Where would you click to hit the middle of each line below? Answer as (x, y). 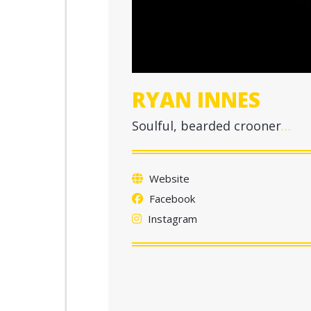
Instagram (171, 218)
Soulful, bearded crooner (206, 125)
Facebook (170, 198)
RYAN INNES (196, 99)
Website (168, 178)
